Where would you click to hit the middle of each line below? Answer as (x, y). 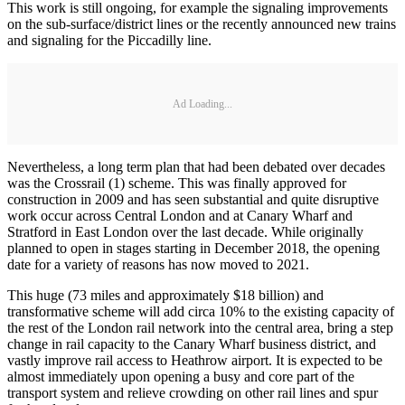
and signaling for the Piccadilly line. (109, 41)
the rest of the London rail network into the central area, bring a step (200, 328)
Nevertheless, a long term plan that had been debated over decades (196, 167)
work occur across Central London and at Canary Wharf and (180, 216)
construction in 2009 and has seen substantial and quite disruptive (193, 200)
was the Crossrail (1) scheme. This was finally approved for (177, 184)
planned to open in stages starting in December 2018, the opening (193, 249)
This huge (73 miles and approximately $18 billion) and (165, 296)
